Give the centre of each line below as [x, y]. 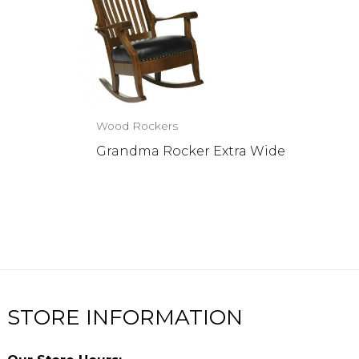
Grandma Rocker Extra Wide [191, 151]
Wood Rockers [137, 126]
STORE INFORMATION [125, 318]
